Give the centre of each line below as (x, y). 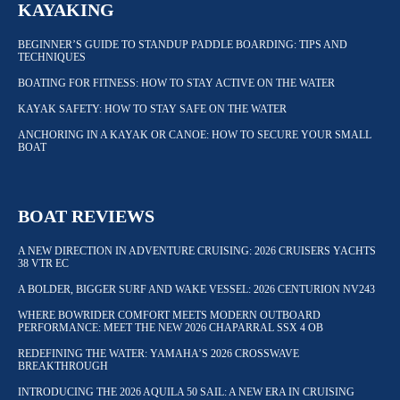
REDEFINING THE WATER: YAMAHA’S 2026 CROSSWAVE (158, 354)
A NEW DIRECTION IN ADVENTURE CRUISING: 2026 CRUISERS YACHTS (197, 251)
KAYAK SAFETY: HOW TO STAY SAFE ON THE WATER (152, 109)
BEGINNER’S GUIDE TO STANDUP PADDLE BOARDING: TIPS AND (183, 45)
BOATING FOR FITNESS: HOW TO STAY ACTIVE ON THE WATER (176, 83)
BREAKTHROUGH (64, 367)
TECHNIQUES (52, 58)
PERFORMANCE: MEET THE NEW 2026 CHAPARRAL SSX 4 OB (171, 328)
